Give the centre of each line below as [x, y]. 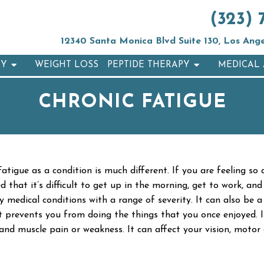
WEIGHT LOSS [67, 65]
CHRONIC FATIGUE [132, 103]
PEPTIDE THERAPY [149, 65]
